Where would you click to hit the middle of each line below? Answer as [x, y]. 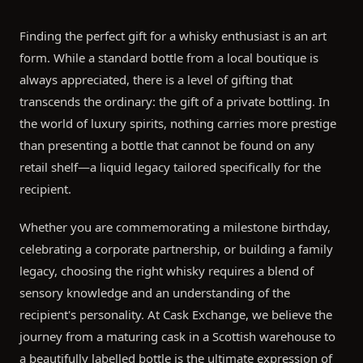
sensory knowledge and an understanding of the [155, 293]
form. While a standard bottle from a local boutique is [169, 58]
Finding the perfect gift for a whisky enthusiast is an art [173, 36]
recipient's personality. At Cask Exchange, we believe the [176, 315]
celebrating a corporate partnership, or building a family [176, 249]
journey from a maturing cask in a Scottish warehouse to [177, 337]
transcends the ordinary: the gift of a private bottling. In [175, 102]
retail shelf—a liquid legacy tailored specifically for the [170, 167]
